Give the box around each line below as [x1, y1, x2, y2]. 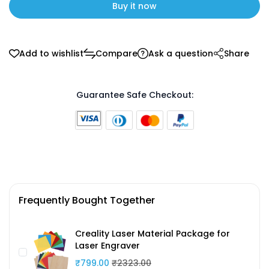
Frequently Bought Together [19, 193, 155, 207]
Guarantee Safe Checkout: [76, 89, 193, 101]
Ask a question [148, 47, 213, 59]
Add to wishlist [19, 47, 83, 59]
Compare [95, 47, 138, 59]
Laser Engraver [75, 240, 140, 252]
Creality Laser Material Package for [75, 228, 230, 240]
